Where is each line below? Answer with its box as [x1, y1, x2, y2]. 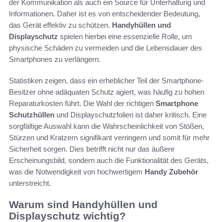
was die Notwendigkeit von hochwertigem [9, 167, 145, 176]
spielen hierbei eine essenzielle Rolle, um [58, 32, 192, 41]
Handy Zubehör [145, 167, 198, 176]
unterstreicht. [9, 179, 51, 188]
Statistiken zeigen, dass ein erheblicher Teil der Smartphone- [9, 76, 204, 85]
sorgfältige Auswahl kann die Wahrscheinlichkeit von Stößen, [9, 122, 204, 131]
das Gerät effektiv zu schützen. [9, 21, 112, 30]
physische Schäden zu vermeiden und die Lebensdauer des [9, 44, 202, 53]
